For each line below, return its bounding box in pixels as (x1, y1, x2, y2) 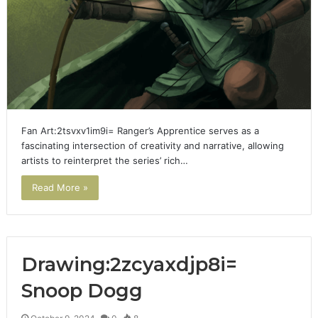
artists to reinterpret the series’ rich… (21, 155, 188, 167)
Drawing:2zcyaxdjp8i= (21, 253, 237, 277)
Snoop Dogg (21, 279, 143, 303)
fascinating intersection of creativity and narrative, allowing (21, 140, 284, 152)
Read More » (31, 182, 88, 194)
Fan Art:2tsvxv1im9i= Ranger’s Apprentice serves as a (21, 125, 259, 137)
